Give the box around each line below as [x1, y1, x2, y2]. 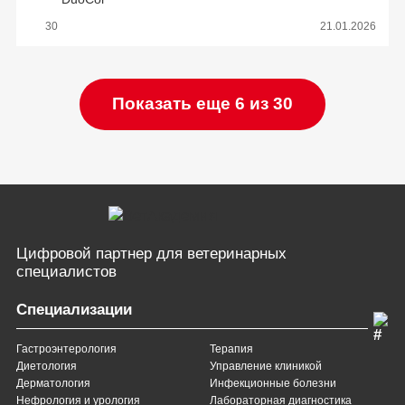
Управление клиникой [210, 360, 323, 372]
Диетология [15, 360, 77, 372]
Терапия [210, 343, 254, 356]
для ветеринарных [155, 245, 287, 263]
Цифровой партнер [15, 245, 156, 263]
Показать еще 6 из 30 [112, 94, 293, 114]
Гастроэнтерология [15, 343, 117, 356]
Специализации [15, 300, 132, 318]
